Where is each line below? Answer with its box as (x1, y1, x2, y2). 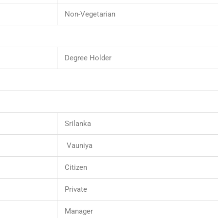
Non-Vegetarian (65, 10, 115, 19)
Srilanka (65, 119, 91, 128)
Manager (65, 207, 93, 216)
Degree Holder (65, 54, 111, 63)
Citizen (65, 163, 87, 172)
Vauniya (65, 141, 94, 150)
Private (65, 185, 87, 194)
